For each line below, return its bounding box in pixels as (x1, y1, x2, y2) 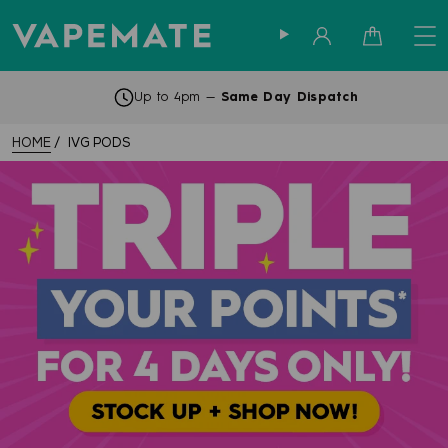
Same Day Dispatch (220, 91, 359, 105)
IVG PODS (67, 135, 130, 152)
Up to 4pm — (133, 91, 221, 105)
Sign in (313, 46, 365, 63)
